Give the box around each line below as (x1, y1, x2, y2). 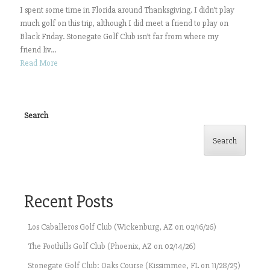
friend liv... (20, 44, 56, 55)
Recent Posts (24, 190, 113, 213)
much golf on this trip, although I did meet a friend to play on (20, 17, 228, 28)
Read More (20, 57, 58, 68)
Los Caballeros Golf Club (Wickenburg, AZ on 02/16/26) (28, 221, 216, 232)
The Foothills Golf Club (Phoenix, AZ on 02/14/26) (28, 240, 196, 251)
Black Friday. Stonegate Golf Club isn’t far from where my (20, 31, 219, 42)
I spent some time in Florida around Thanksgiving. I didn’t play (20, 4, 234, 15)
